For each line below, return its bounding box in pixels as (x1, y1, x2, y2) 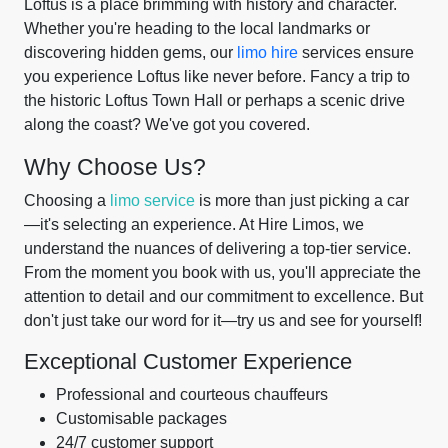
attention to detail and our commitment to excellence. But (24, 288, 423, 305)
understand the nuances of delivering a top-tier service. (24, 240, 411, 257)
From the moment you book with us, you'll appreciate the (24, 264, 421, 281)
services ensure (298, 44, 414, 61)
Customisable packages (56, 410, 227, 427)
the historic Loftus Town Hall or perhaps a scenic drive (24, 92, 405, 109)
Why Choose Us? (24, 154, 206, 180)
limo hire (237, 44, 298, 61)
